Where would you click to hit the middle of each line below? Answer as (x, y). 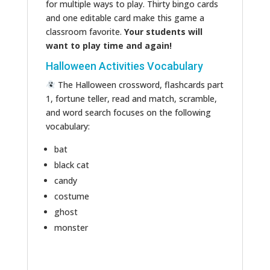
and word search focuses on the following (128, 112)
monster (71, 227)
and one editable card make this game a (125, 17)
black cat (71, 165)
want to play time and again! (110, 45)
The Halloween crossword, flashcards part (139, 84)
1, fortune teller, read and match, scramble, (131, 98)
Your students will (163, 31)
